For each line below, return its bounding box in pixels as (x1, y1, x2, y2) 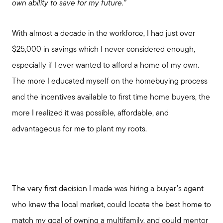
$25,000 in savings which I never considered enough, (12, 45, 195, 54)
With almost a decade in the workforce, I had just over (12, 29, 195, 38)
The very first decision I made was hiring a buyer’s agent (12, 185, 204, 194)
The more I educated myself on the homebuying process (12, 77, 208, 86)
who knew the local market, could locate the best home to (12, 201, 211, 210)
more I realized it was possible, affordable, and (12, 109, 169, 117)
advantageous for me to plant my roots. (12, 125, 147, 133)
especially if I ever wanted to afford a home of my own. (12, 61, 199, 70)
